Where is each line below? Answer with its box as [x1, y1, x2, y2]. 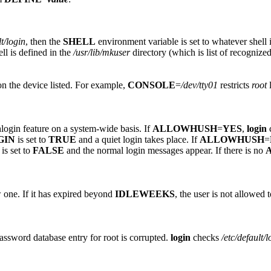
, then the [25, 36, 63, 47]
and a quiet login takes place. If [76, 134, 200, 145]
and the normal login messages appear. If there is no [64, 145, 266, 155]
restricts [218, 79, 252, 90]
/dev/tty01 [181, 79, 218, 90]
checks [191, 232, 221, 243]
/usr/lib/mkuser [73, 47, 130, 57]
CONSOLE [128, 79, 175, 90]
